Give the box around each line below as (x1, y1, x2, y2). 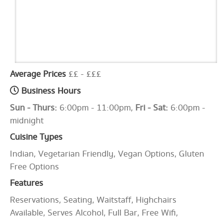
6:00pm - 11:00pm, (57, 102, 135, 114)
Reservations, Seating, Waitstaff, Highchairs (10, 194, 176, 207)
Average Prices (10, 68, 66, 81)
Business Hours (19, 85, 81, 98)
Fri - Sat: (135, 102, 168, 114)
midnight (10, 114, 44, 127)
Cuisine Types (10, 131, 62, 144)
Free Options (10, 161, 59, 173)
